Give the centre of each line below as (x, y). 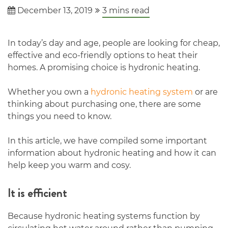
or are (205, 92)
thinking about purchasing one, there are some (104, 104)
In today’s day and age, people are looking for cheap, (114, 43)
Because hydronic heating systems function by (104, 216)
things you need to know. (60, 117)
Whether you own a (49, 92)
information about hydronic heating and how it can (112, 153)
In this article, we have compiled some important (107, 141)
